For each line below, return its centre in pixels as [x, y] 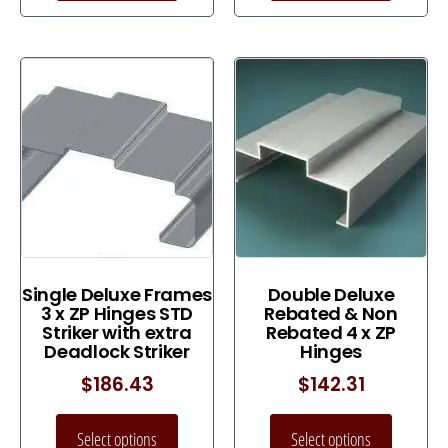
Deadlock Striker [117, 351]
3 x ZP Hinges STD [117, 313]
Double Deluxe [331, 294]
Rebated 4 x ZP [331, 332]
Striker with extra [117, 332]
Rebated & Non [331, 313]
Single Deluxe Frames [117, 294]
